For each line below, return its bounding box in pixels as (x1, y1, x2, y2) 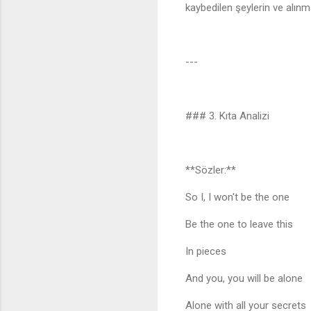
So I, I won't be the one (185, 191, 295, 204)
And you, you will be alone (185, 272, 308, 285)
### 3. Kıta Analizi (185, 110, 269, 123)
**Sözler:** (185, 164, 236, 177)
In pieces (185, 245, 232, 258)
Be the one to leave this (185, 218, 299, 231)
